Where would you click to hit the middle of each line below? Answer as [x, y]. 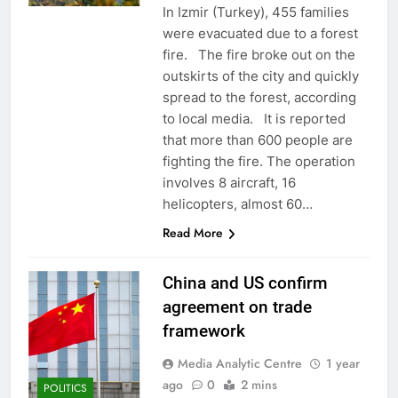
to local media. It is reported [254, 118]
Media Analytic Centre [239, 363]
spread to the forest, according [259, 97]
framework [203, 330]
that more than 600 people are [257, 139]
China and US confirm [245, 283]
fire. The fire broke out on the [259, 54]
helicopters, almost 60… [237, 203]
